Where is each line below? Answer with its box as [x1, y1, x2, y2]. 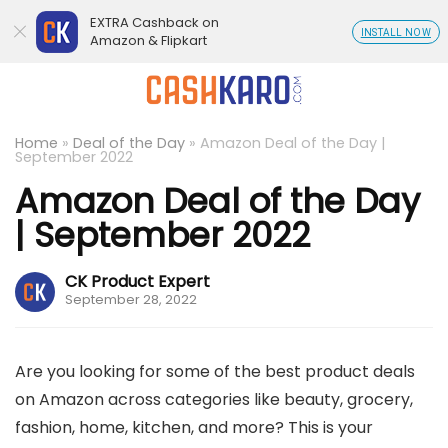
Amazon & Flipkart [90, 31, 207, 50]
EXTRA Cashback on [90, 13, 219, 32]
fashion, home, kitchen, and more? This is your [15, 416, 373, 439]
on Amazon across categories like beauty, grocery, [15, 388, 413, 411]
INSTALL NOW [360, 27, 431, 38]
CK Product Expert [65, 270, 210, 293]
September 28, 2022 [65, 291, 197, 308]
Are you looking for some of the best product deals [15, 360, 415, 383]
